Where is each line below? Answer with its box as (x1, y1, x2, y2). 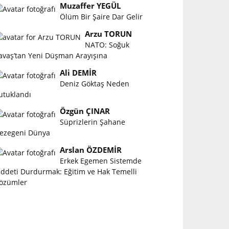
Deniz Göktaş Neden (60, 78, 130, 88)
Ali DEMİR (60, 67, 97, 78)
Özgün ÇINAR (60, 106, 110, 117)
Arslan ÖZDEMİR (60, 144, 122, 155)
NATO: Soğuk (85, 39, 130, 50)
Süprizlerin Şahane (60, 117, 126, 127)
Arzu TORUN (85, 28, 132, 39)
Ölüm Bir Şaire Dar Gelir (60, 12, 143, 22)
